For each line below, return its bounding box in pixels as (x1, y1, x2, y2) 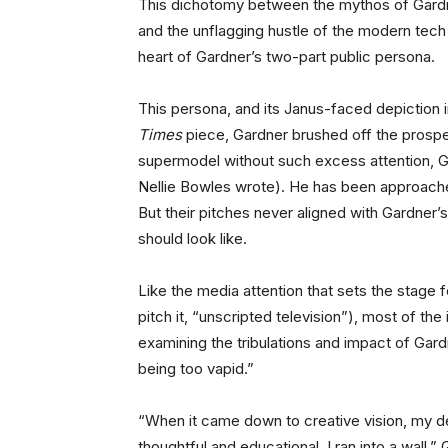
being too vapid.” (138, 359, 254, 379)
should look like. (138, 229, 251, 249)
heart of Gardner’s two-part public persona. (138, 47, 435, 67)
